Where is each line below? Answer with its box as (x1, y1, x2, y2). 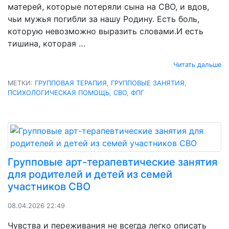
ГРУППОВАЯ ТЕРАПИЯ (35, 79, 107, 87)
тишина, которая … (8, 38, 85, 49)
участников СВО (8, 180, 90, 193)
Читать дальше (173, 60, 221, 68)
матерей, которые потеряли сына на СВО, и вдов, (8, 1, 209, 12)
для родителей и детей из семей (8, 168, 172, 180)
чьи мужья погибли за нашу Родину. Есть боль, (8, 13, 199, 24)
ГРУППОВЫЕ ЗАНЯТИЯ (111, 79, 185, 87)
